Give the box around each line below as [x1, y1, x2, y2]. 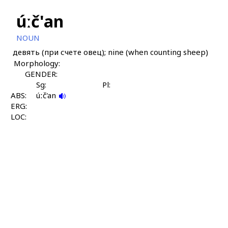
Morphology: [13, 58, 60, 68]
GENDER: [24, 69, 58, 79]
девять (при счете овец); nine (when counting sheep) [12, 47, 208, 57]
